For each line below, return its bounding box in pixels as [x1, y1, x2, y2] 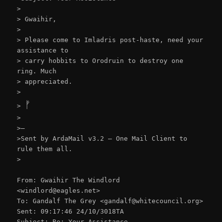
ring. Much [17, 67, 57, 75]
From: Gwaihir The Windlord [17, 176, 120, 184]
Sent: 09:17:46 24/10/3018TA [17, 208, 124, 216]
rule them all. [17, 145, 73, 153]
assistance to [17, 46, 69, 54]
